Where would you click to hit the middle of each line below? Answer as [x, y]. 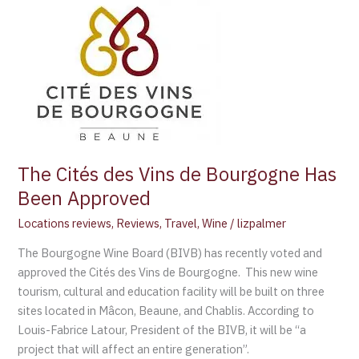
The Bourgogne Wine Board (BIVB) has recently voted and [170, 252]
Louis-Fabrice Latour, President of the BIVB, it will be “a [162, 329]
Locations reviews [65, 223]
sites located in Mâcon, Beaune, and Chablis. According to [166, 310]
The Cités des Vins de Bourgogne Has [177, 175]
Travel [181, 223]
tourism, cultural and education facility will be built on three [171, 291]
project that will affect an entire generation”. [134, 349]
